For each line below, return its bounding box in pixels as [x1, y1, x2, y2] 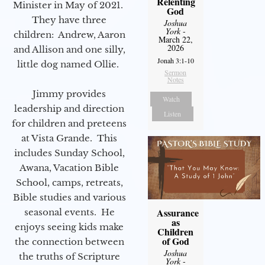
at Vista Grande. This [21, 132, 117, 144]
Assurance [156, 205, 199, 219]
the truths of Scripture [18, 250, 120, 262]
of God [161, 234, 189, 248]
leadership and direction [14, 102, 124, 114]
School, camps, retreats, [15, 176, 123, 188]
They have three [32, 14, 106, 25]
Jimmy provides [33, 88, 106, 99]
